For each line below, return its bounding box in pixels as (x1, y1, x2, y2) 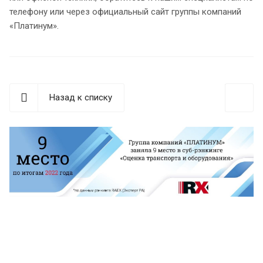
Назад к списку (49, 92, 112, 103)
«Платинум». (9, 20, 59, 31)
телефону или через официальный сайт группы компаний (9, 6, 241, 17)
